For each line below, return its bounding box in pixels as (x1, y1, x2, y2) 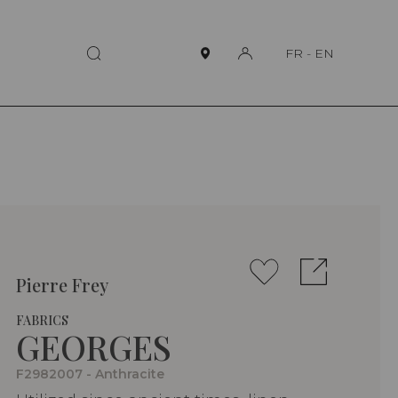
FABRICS (16, 312, 68, 330)
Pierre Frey (16, 273, 108, 298)
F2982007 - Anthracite (16, 366, 164, 383)
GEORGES (16, 324, 171, 370)
